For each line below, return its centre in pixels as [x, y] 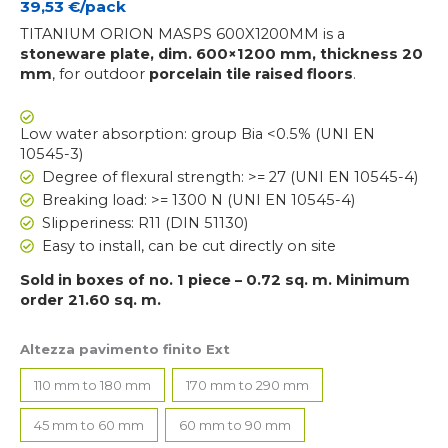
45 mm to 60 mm [89, 424]
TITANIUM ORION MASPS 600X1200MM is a [182, 34]
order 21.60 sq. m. [90, 300]
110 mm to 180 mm [93, 385]
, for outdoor [100, 74]
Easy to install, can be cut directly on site [188, 245]
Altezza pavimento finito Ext [125, 348]
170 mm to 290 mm [247, 385]
